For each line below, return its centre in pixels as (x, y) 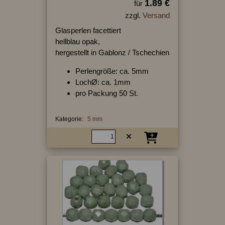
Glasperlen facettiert (88, 30)
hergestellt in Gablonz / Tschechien (112, 52)
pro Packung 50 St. (106, 93)
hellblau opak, (77, 41)
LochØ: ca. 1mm (103, 82)
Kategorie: (69, 119)
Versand (156, 15)
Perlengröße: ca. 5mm (112, 71)
